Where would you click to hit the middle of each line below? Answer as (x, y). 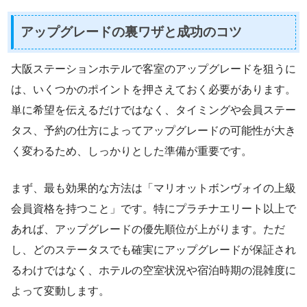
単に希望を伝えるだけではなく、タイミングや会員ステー (153, 110)
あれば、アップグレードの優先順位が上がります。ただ (148, 229)
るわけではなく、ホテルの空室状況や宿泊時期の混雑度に (153, 270)
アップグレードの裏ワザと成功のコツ (131, 32)
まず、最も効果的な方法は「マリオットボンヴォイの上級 (153, 188)
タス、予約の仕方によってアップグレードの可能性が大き (153, 130)
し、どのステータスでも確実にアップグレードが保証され (153, 249)
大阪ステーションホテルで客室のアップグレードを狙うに (153, 69)
